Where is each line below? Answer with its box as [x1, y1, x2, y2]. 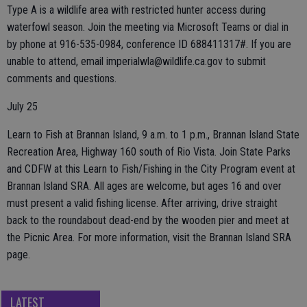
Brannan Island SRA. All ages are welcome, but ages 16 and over [7, 180, 282, 193]
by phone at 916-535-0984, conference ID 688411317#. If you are [7, 38, 291, 51]
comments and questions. [7, 72, 116, 86]
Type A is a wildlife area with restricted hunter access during [7, 3, 266, 17]
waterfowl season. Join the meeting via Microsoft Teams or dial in [7, 21, 288, 34]
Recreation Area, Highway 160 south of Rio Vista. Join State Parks [7, 145, 291, 159]
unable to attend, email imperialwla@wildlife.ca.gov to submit [7, 55, 266, 69]
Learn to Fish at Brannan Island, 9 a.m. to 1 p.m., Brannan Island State [7, 128, 299, 142]
